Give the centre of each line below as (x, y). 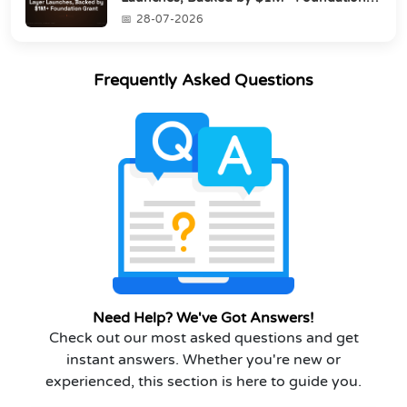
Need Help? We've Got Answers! (203, 318)
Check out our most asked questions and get (203, 338)
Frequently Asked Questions (203, 80)
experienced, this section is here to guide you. (203, 381)
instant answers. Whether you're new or (203, 359)
